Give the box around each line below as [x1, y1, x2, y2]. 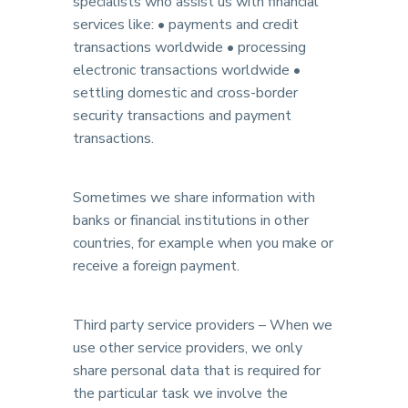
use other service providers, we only [73, 338, 302, 358]
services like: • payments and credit [73, 15, 299, 35]
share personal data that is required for [73, 361, 321, 381]
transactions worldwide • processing [73, 37, 306, 57]
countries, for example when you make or [73, 233, 333, 253]
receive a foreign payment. [73, 256, 240, 276]
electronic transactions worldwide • [73, 60, 301, 80]
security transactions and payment [73, 106, 291, 126]
